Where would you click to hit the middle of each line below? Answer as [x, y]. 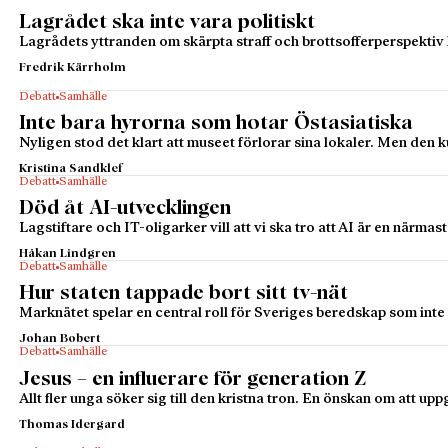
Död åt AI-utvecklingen [125, 208]
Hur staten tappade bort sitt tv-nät [184, 293]
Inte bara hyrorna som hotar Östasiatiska [216, 123]
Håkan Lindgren [68, 254]
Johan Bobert [60, 339]
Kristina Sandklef [71, 169]
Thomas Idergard [72, 424]
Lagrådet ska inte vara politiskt [167, 22]
